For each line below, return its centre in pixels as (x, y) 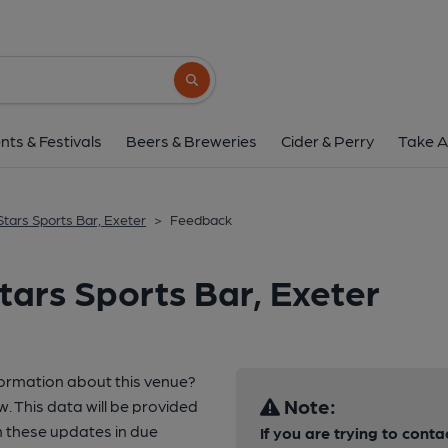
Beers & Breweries (191, 140)
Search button (221, 88)
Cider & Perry (327, 140)
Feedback (201, 219)
